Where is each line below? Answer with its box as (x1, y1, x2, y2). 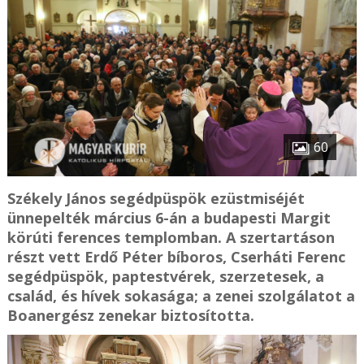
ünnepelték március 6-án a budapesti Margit (6, 208, 331, 228)
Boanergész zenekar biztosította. (6, 305, 254, 326)
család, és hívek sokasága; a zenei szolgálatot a (6, 286, 355, 306)
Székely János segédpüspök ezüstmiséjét (6, 188, 305, 209)
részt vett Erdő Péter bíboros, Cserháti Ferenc (6, 247, 345, 267)
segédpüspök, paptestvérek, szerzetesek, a (6, 266, 324, 287)
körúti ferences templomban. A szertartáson (6, 227, 335, 248)
